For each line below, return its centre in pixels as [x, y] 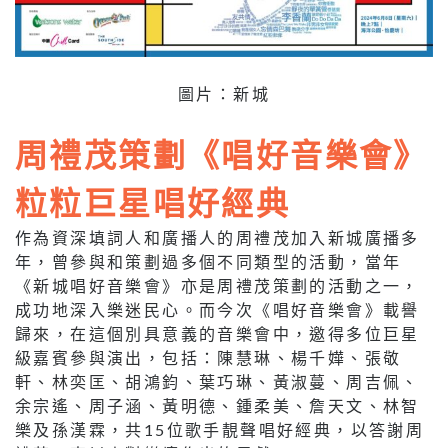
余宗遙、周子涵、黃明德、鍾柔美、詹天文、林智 [217, 405]
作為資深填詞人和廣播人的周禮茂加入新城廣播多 [217, 237]
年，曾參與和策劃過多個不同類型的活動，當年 [208, 261]
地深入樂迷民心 [116, 309]
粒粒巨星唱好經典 [153, 201]
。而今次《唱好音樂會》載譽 [300, 309]
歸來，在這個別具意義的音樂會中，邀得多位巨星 [217, 333]
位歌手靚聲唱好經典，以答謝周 [295, 429]
